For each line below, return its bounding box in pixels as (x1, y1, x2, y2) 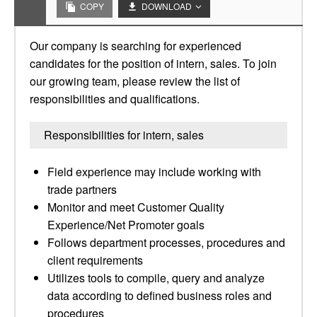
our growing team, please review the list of (30, 73, 240, 89)
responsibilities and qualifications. (30, 91, 200, 107)
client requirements (47, 252, 143, 268)
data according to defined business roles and (47, 287, 272, 304)
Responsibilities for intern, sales (44, 127, 204, 143)
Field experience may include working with (47, 163, 261, 180)
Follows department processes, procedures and (47, 234, 285, 250)
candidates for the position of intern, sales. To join (30, 55, 277, 71)
